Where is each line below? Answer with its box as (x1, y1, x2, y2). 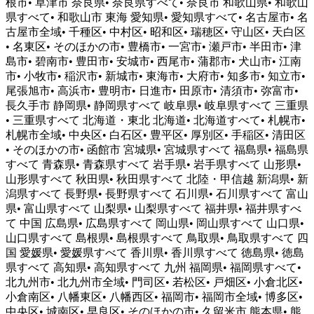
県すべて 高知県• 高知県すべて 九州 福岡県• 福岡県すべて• (6, 261, 301, 273)
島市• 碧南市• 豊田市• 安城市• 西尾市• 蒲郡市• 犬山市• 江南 (6, 55, 301, 67)
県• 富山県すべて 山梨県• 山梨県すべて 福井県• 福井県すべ (6, 202, 301, 214)
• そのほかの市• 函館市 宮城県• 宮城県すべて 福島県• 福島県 (6, 143, 308, 156)
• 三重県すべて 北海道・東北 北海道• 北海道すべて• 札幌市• (6, 114, 306, 126)
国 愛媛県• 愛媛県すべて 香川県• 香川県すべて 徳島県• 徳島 (6, 246, 304, 259)
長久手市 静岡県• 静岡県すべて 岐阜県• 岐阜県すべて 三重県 (6, 99, 308, 111)
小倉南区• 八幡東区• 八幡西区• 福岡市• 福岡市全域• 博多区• (6, 290, 303, 303)
